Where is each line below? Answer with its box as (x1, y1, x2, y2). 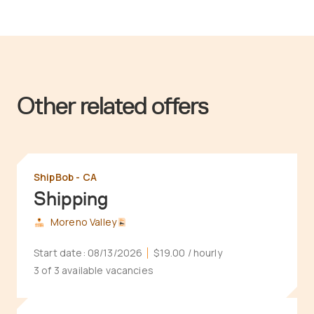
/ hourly (185, 246, 222, 259)
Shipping (34, 186, 109, 210)
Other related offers (17, 90, 208, 121)
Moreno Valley (50, 215, 116, 228)
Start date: (34, 246, 88, 259)
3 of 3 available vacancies (34, 264, 153, 277)
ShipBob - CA (34, 170, 97, 184)
